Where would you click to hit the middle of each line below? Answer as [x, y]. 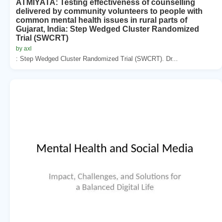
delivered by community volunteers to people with [109, 11]
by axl [24, 48]
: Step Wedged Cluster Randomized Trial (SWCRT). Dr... [97, 58]
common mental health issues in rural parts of [102, 20]
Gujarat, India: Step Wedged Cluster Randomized [108, 29]
